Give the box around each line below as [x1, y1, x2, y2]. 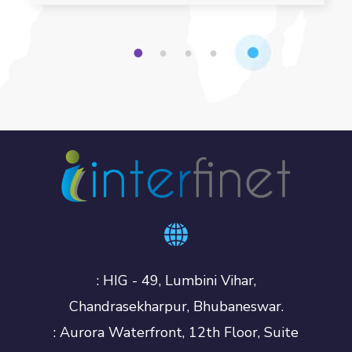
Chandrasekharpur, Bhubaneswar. [68, 297, 284, 317]
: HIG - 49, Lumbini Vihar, [96, 271, 256, 291]
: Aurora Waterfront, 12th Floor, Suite [53, 323, 299, 343]
